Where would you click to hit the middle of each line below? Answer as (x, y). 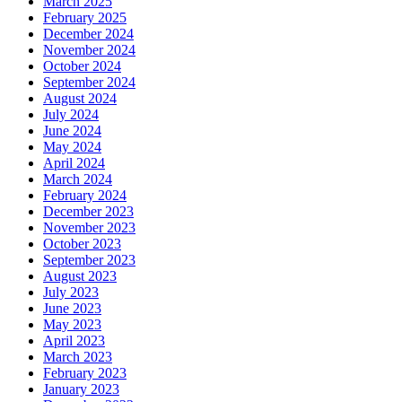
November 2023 (89, 228)
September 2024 (89, 83)
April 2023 (74, 341)
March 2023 (78, 357)
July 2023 (71, 293)
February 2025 (85, 18)
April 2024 (74, 163)
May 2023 (72, 325)
